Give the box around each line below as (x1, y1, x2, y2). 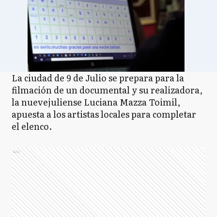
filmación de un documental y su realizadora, (12, 83, 202, 97)
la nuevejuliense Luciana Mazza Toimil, (12, 95, 180, 109)
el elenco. (12, 120, 52, 133)
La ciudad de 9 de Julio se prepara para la (12, 71, 184, 85)
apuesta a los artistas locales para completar (12, 108, 196, 121)
